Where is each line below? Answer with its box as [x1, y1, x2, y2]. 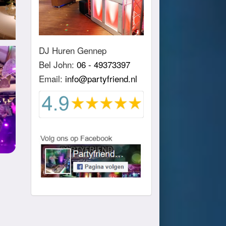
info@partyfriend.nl [65, 72, 137, 85]
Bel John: [39, 58, 77, 71]
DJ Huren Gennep [39, 44, 106, 57]
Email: [39, 72, 65, 85]
